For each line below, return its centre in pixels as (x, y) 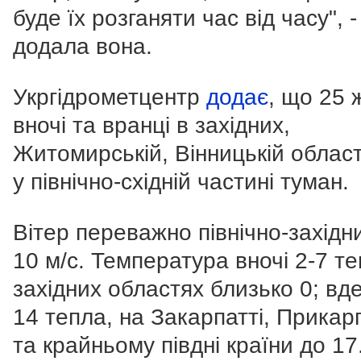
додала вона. (83, 47)
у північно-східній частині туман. (181, 182)
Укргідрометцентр (110, 98)
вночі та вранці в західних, (151, 126)
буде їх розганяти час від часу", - (185, 19)
